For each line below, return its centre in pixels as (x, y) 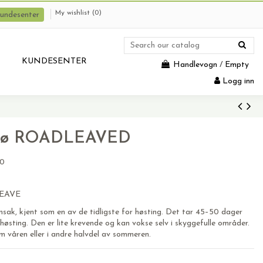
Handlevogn (195, 65)
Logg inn (238, 81)
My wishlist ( (75, 13)
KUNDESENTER (54, 61)
